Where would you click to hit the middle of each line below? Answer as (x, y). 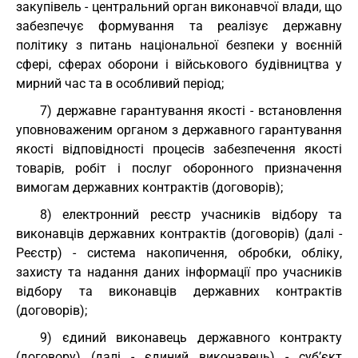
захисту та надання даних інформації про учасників (179, 272)
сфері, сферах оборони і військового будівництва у (179, 64)
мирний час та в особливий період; (120, 84)
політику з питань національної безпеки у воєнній (179, 45)
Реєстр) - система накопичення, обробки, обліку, (179, 253)
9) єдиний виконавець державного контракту (191, 338)
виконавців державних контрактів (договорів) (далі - (179, 234)
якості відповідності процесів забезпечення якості (179, 149)
